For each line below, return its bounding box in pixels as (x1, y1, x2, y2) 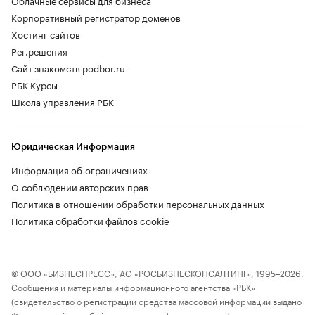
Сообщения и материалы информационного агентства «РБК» (11, 280, 255, 294)
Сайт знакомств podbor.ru (11, 60, 125, 75)
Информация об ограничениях (11, 162, 148, 177)
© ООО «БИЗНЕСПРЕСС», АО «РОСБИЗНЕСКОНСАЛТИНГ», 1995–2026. (11, 266, 304, 280)
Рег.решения (11, 44, 67, 58)
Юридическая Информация (11, 142, 135, 152)
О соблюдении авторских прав (11, 179, 148, 194)
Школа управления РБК (11, 94, 114, 109)
